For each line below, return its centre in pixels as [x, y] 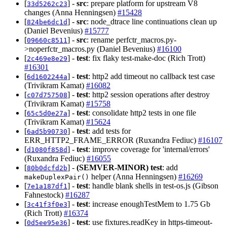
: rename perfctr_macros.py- [131, 40]
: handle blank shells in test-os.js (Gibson [153, 185]
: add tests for [109, 131]
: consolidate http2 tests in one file [142, 112]
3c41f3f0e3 [47, 204]
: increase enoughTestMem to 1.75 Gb [149, 204]
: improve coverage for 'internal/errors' [149, 149]
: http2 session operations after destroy [149, 94]
